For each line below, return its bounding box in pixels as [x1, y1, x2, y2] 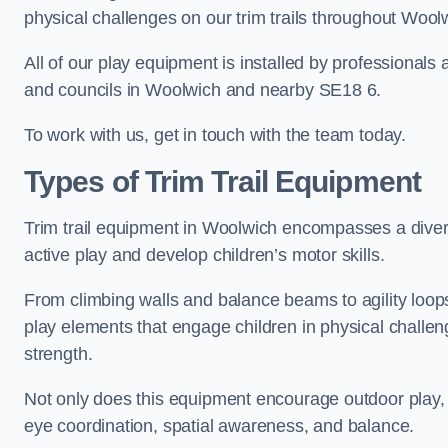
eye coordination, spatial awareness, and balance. [24, 415, 415, 436]
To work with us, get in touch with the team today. [24, 124, 406, 145]
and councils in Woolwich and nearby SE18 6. [24, 79, 382, 100]
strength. [24, 343, 93, 364]
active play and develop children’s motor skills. [24, 244, 385, 265]
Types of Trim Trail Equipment [24, 164, 421, 198]
